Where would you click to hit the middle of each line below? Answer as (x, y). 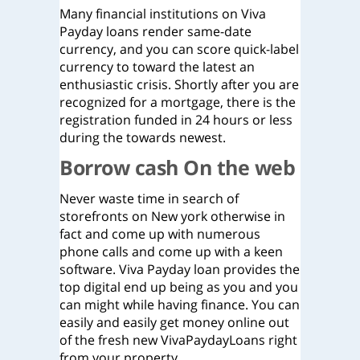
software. (88, 269)
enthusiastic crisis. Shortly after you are (179, 84)
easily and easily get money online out (174, 322)
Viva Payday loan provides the (208, 269)
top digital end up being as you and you (179, 287)
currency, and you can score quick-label (179, 49)
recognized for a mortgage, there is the (178, 102)
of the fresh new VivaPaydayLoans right (178, 340)
